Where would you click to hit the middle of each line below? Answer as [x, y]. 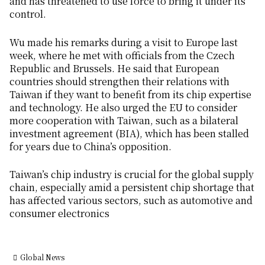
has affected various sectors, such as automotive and [131, 201]
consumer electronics [59, 214]
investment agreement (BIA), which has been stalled [129, 133]
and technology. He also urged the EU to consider [123, 107]
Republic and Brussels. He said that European [114, 68]
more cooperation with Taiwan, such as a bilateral [124, 120]
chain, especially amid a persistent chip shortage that [132, 188]
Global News [42, 257]
